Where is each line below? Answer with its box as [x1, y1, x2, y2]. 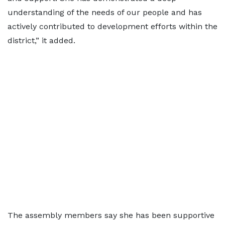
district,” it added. [8, 36, 75, 45]
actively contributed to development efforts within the [8, 22, 217, 31]
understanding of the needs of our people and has [8, 8, 202, 17]
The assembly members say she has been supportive [8, 210, 214, 220]
